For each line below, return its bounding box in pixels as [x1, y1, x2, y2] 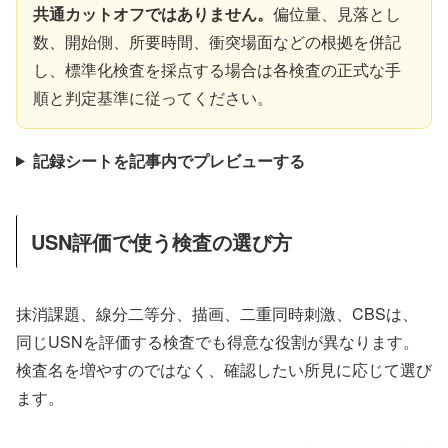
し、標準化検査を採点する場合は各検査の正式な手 [33, 57, 401, 81]
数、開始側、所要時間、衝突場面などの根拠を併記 [33, 29, 401, 53]
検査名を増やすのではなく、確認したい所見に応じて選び [16, 358, 432, 382]
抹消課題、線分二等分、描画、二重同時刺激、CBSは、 [16, 302, 418, 326]
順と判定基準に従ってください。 [33, 85, 273, 109]
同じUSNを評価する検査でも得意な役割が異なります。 [16, 330, 419, 354]
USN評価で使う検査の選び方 [31, 226, 292, 256]
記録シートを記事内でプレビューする [32, 148, 305, 172]
